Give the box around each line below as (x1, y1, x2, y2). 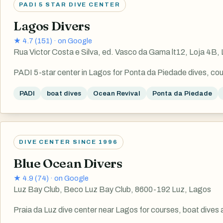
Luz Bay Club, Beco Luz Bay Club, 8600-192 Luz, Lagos (13, 185, 211, 194)
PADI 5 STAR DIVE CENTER (19, 1, 120, 7)
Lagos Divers (13, 17, 90, 34)
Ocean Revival (93, 89, 140, 97)
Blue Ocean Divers (13, 155, 122, 171)
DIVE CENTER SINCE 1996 (19, 138, 118, 145)
